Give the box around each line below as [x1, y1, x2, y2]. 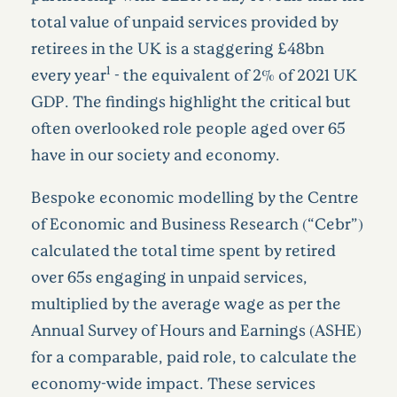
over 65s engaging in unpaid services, [31, 266, 307, 286]
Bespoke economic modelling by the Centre [31, 186, 359, 206]
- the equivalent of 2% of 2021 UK [111, 64, 358, 84]
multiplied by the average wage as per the [31, 292, 341, 313]
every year [31, 64, 106, 84]
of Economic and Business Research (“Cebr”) [31, 213, 363, 233]
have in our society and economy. [31, 144, 284, 164]
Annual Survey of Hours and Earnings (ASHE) [31, 319, 362, 339]
